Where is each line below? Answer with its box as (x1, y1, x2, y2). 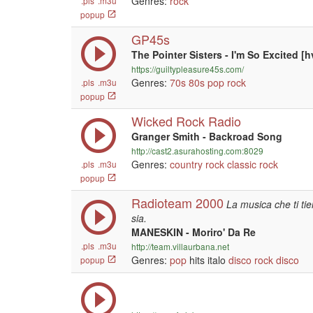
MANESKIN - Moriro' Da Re (131, 225, 256, 239)
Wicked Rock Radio (131, 112, 241, 130)
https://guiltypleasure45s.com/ (131, 63, 244, 75)
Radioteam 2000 (131, 194, 224, 212)
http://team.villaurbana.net (131, 240, 229, 252)
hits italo (187, 253, 228, 267)
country (170, 157, 203, 171)
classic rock (227, 157, 278, 171)
